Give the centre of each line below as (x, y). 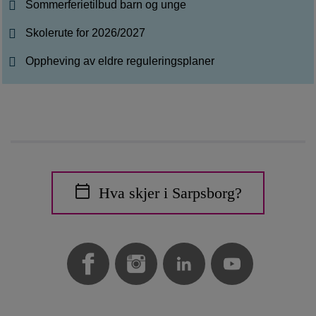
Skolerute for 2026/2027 (85, 33)
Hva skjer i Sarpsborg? (170, 193)
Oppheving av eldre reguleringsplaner (120, 61)
